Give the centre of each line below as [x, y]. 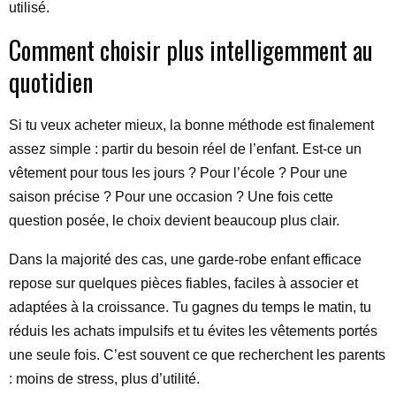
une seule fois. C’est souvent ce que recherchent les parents [197, 355]
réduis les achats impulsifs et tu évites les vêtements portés [193, 331]
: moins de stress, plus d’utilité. [104, 379]
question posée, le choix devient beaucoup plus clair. [174, 221]
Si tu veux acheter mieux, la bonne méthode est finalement [191, 125]
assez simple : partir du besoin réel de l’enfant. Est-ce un [185, 149]
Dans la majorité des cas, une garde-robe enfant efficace [185, 259]
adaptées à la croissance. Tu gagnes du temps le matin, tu [190, 307]
